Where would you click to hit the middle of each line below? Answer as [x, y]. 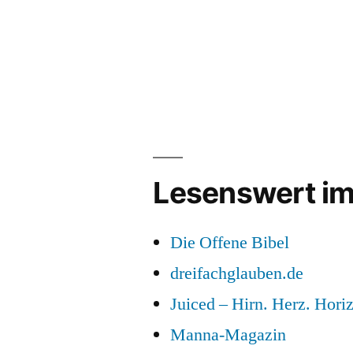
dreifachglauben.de [237, 273]
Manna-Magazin [229, 334]
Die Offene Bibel [230, 242]
